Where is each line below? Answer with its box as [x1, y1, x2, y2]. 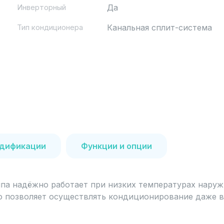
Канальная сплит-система [107, 22, 212, 32]
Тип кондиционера [17, 22, 83, 32]
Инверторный [17, 2, 66, 12]
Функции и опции [81, 141, 152, 151]
